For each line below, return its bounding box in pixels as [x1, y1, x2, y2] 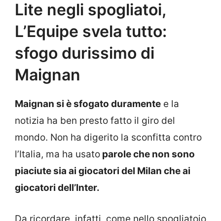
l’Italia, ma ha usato [15, 148, 100, 160]
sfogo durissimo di [15, 43, 154, 63]
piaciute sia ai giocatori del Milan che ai [15, 165, 190, 177]
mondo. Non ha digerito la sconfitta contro [15, 132, 202, 144]
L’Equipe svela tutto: [15, 22, 167, 41]
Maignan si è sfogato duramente [15, 98, 161, 110]
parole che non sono [100, 148, 195, 160]
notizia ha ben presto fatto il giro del [15, 115, 175, 127]
